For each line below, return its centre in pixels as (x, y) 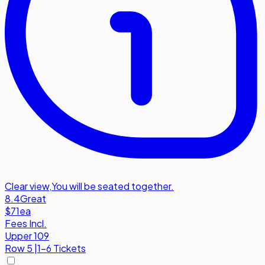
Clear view (27, 186)
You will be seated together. (113, 186)
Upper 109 (27, 236)
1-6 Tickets (62, 248)
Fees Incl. (26, 224)
